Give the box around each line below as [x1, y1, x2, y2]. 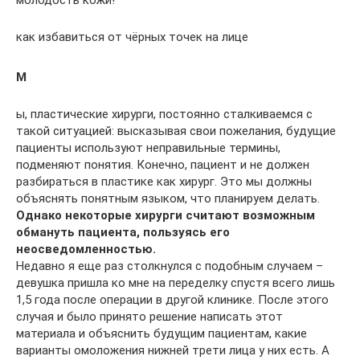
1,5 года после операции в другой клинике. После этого [16, 292, 329, 307]
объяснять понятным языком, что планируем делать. [16, 190, 320, 206]
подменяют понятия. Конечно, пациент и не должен [16, 157, 309, 172]
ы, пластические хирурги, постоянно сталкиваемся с [16, 106, 313, 121]
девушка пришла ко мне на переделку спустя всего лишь [16, 275, 335, 290]
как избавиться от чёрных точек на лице [16, 29, 248, 44]
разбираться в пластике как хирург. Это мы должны [16, 174, 312, 189]
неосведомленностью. [16, 241, 156, 256]
